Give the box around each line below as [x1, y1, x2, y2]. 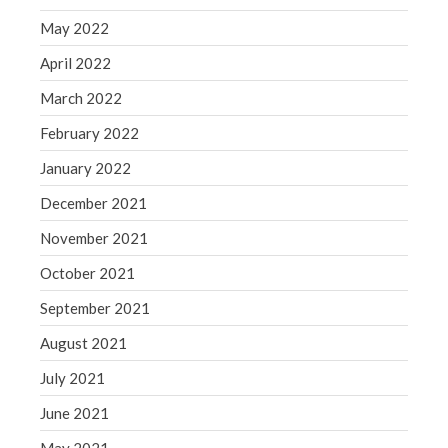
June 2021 [40, 404, 109, 423]
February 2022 [40, 124, 139, 143]
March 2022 [40, 89, 122, 108]
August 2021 [40, 334, 127, 353]
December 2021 [40, 194, 147, 213]
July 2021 [40, 369, 105, 388]
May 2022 [40, 19, 109, 38]
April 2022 [40, 54, 111, 73]
